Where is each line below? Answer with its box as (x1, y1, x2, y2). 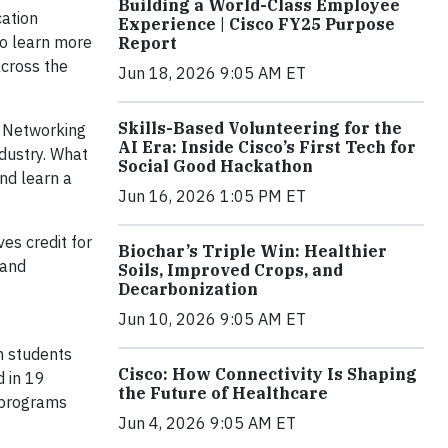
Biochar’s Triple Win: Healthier (118, 241, 387, 261)
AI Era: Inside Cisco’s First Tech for (118, 137, 416, 157)
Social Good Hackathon (118, 156, 313, 176)
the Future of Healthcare (118, 383, 328, 403)
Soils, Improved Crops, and (118, 260, 343, 280)
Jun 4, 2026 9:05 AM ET (118, 413, 296, 433)
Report (118, 33, 177, 53)
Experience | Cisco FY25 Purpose (118, 14, 395, 34)
